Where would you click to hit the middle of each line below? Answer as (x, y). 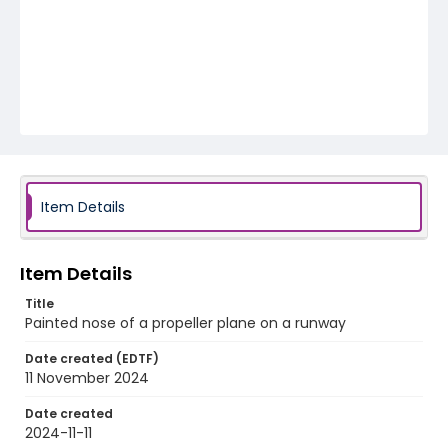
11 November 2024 (87, 378)
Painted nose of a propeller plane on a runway (185, 323)
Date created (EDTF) (92, 358)
